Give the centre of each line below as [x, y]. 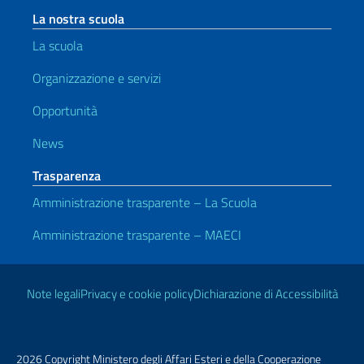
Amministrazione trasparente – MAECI [137, 235]
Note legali [53, 294]
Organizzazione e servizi [97, 78]
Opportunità [65, 110]
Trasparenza [67, 175]
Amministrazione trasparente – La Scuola [145, 202]
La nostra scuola [78, 19]
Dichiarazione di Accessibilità [265, 294]
